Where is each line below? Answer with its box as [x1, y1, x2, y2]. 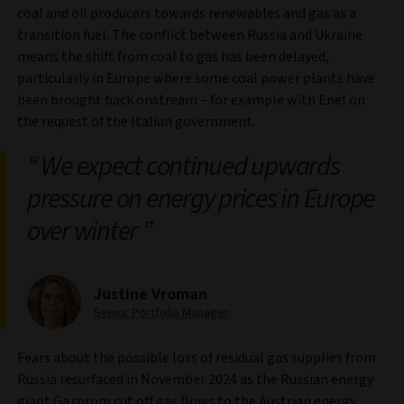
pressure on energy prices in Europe [27, 179, 375, 218]
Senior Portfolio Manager [94, 303, 229, 322]
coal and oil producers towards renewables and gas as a [17, 3, 356, 23]
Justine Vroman [94, 282, 207, 306]
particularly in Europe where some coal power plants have [17, 68, 375, 88]
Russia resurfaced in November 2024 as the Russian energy [17, 369, 373, 390]
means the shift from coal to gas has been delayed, [17, 46, 329, 67]
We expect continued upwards [36, 146, 340, 186]
